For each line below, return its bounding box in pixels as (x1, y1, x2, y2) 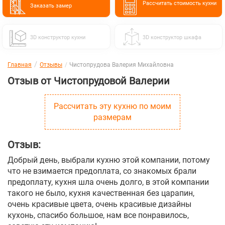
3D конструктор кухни (30, 34, 86, 41)
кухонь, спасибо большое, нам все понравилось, (8, 210, 189, 220)
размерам (93, 113, 132, 122)
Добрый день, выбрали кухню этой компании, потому (8, 155, 210, 165)
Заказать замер (30, 3, 72, 9)
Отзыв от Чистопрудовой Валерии (8, 75, 170, 87)
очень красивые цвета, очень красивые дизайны (8, 199, 191, 209)
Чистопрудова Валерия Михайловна (69, 61, 174, 68)
